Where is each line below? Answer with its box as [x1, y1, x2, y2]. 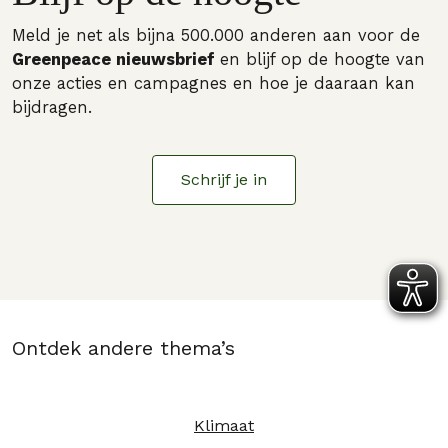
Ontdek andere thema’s [12, 336, 235, 360]
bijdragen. [12, 98, 92, 117]
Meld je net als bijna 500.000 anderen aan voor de [12, 26, 420, 45]
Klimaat [194, 416, 254, 435]
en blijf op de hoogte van [220, 50, 425, 69]
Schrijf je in [181, 170, 267, 189]
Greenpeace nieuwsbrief [12, 50, 220, 69]
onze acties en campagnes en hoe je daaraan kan [12, 74, 415, 93]
